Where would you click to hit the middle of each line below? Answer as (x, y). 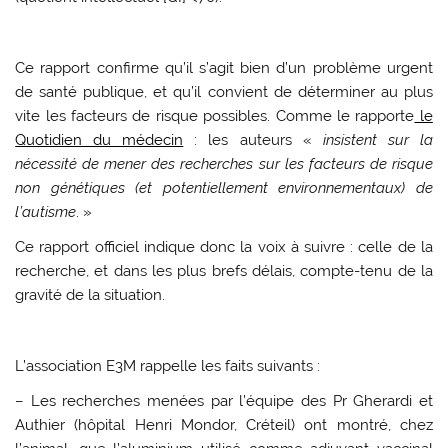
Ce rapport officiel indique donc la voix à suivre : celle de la (224, 246)
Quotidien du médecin (99, 139)
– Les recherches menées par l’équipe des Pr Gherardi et (224, 401)
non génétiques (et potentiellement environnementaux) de (224, 187)
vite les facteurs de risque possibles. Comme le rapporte (215, 115)
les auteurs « (265, 139)
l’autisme (46, 211)
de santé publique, (81, 91)
